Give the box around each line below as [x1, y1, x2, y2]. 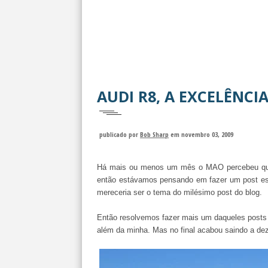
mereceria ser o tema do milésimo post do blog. [97, 188, 262, 197]
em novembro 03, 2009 [170, 130, 233, 139]
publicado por [99, 130, 140, 139]
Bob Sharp [140, 130, 169, 139]
